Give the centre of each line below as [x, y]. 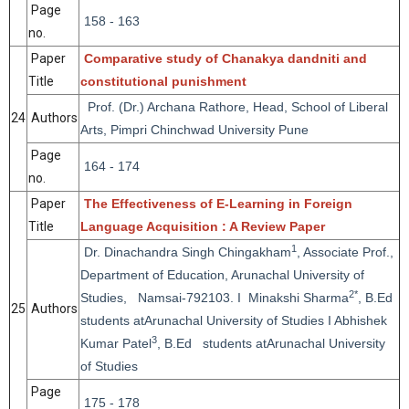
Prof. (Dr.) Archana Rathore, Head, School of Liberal [234, 107]
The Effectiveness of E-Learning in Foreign [218, 204]
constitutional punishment [163, 81]
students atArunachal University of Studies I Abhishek [234, 320]
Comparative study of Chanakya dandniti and [225, 58]
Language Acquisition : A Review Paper [203, 226]
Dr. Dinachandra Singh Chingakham [188, 252]
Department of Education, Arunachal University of [222, 275]
